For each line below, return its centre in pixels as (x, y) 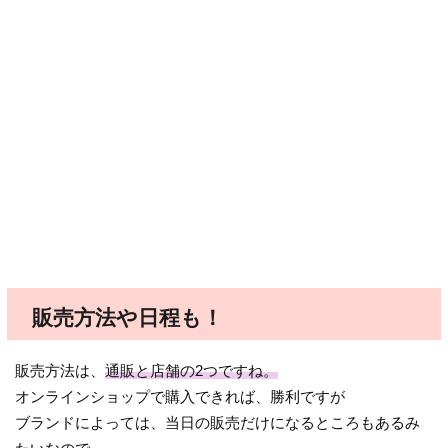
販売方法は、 (60, 371)
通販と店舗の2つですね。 (192, 371)
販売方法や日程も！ (127, 318)
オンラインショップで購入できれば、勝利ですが (180, 397)
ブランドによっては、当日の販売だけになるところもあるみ (218, 423)
